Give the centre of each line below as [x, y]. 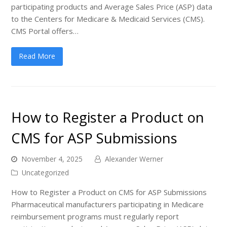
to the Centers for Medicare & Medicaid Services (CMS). [108, 18]
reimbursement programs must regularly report [95, 216]
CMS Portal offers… [45, 31]
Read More [37, 56]
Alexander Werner [134, 159]
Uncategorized [46, 172]
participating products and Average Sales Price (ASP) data [112, 6]
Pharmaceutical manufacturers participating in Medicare [108, 204]
